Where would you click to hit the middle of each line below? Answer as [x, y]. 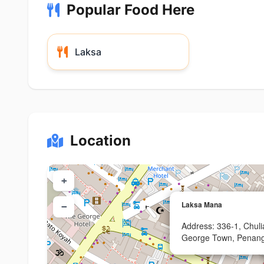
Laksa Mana [202, 204]
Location [100, 141]
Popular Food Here [131, 10]
